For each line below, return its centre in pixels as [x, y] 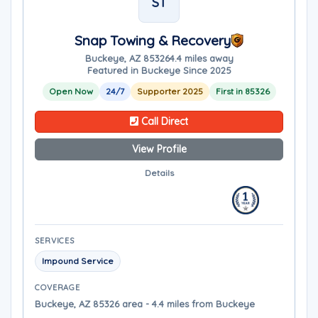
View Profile [159, 149]
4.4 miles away [201, 58]
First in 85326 [242, 91]
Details [159, 173]
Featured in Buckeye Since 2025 [159, 70]
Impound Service [78, 261]
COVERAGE [58, 287]
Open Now [71, 91]
